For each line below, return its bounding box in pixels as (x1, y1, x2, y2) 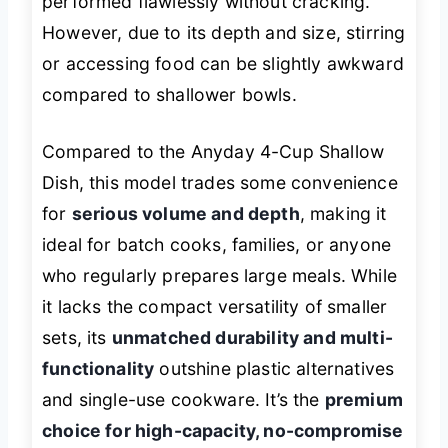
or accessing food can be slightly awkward (42, 53, 404, 75)
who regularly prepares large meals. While (42, 265, 397, 287)
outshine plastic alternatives (154, 358, 395, 380)
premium (324, 389, 403, 411)
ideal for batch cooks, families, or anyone (42, 234, 392, 256)
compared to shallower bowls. (42, 84, 297, 106)
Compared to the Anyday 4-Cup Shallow (42, 141, 385, 163)
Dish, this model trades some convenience (42, 172, 398, 194)
